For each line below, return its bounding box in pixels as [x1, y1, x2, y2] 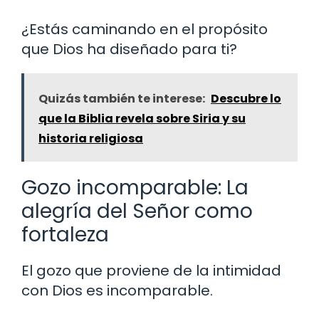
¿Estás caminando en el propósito [21, 19, 268, 40]
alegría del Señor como [21, 197, 253, 226]
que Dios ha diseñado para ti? [21, 39, 237, 60]
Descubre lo [211, 90, 281, 108]
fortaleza [21, 221, 109, 249]
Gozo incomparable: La [21, 174, 249, 202]
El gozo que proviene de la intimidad [21, 261, 281, 281]
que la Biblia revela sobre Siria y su [38, 110, 246, 127]
